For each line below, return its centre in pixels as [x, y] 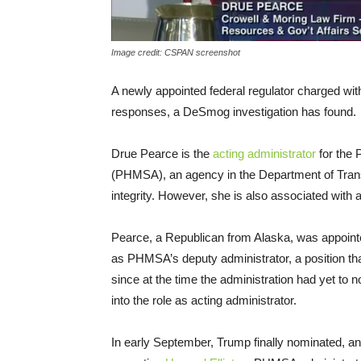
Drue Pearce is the [162, 153]
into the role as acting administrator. [204, 300]
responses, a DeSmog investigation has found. [234, 111]
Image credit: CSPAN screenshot [176, 52]
